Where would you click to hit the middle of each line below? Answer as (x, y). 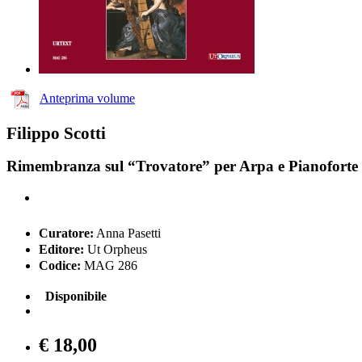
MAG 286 (109, 266)
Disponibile (76, 297)
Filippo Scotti (56, 133)
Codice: (60, 266)
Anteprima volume (87, 98)
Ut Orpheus (116, 250)
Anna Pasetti (127, 234)
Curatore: (66, 234)
